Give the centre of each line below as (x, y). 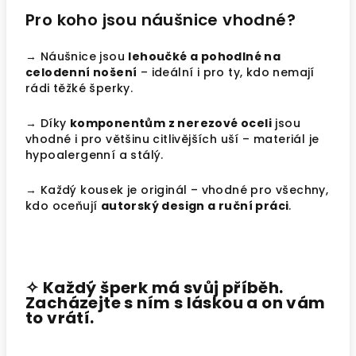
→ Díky (48, 123)
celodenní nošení (81, 72)
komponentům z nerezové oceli (171, 123)
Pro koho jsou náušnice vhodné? (163, 20)
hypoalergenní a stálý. (95, 155)
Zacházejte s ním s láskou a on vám (176, 303)
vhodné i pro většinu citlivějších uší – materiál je (172, 139)
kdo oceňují (63, 206)
